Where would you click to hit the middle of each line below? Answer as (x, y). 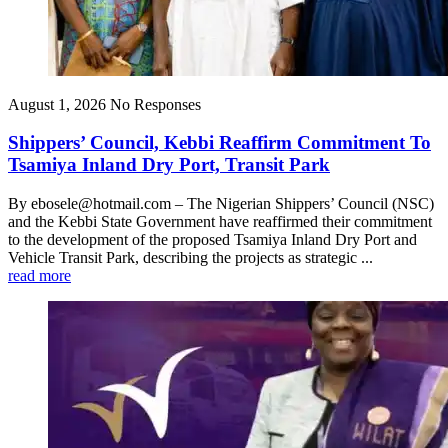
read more (39, 275)
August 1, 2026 (57, 104)
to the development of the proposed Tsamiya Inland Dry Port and (212, 239)
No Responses (155, 104)
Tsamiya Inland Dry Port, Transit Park (169, 165)
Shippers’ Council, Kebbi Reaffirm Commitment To (219, 143)
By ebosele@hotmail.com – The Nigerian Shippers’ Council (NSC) (221, 203)
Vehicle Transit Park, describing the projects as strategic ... (190, 257)
